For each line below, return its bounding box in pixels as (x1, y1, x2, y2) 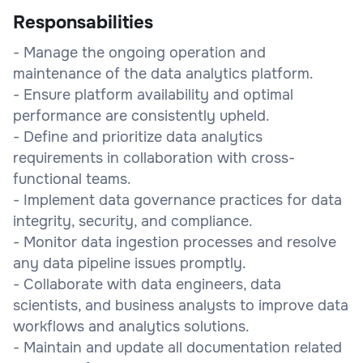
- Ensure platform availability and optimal (13, 85, 293, 104)
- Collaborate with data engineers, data (13, 275, 281, 293)
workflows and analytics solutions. (13, 317, 250, 335)
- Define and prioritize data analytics (13, 127, 263, 146)
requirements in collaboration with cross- (13, 148, 295, 167)
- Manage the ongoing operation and (13, 43, 266, 62)
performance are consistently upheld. (13, 106, 270, 125)
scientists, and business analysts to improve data (13, 296, 348, 314)
